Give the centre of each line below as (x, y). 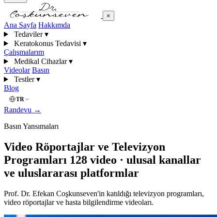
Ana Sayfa (20, 25)
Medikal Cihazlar (40, 61)
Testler (24, 79)
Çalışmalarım (24, 52)
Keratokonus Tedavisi (47, 43)
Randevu (19, 110)
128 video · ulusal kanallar (135, 160)
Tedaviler (28, 34)
